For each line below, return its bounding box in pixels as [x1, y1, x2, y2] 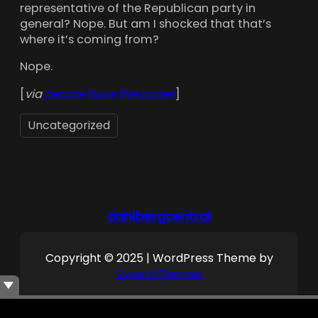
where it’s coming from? [20, 31, 159, 48]
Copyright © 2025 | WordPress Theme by [45, 249, 273, 266]
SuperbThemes [116, 265, 202, 282]
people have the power [45, 85, 175, 102]
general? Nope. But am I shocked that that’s [20, 16, 271, 33]
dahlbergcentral [106, 207, 212, 225]
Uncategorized [28, 116, 110, 133]
